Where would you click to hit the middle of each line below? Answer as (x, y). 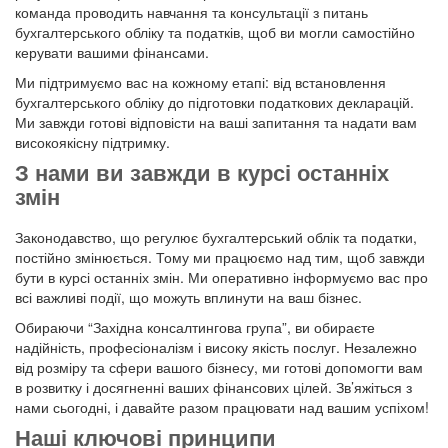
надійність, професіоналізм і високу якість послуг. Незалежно (216, 347)
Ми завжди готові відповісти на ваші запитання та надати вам (216, 122)
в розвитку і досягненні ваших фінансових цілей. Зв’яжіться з (213, 387)
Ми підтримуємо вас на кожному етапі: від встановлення (200, 82)
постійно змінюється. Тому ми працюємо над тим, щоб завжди (220, 257)
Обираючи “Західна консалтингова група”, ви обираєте (195, 327)
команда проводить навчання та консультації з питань (191, 12)
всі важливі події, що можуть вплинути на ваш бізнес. (188, 297)
